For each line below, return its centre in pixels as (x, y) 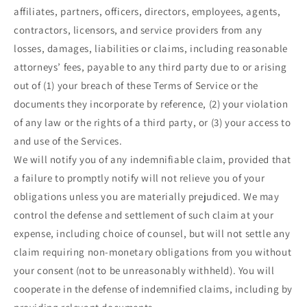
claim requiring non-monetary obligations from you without (153, 251)
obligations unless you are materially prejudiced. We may (147, 196)
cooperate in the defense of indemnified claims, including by (153, 288)
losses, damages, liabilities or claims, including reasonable (151, 48)
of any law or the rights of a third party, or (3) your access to (152, 122)
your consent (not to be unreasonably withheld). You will (144, 270)
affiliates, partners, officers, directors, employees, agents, (147, 11)
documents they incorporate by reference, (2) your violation (151, 103)
